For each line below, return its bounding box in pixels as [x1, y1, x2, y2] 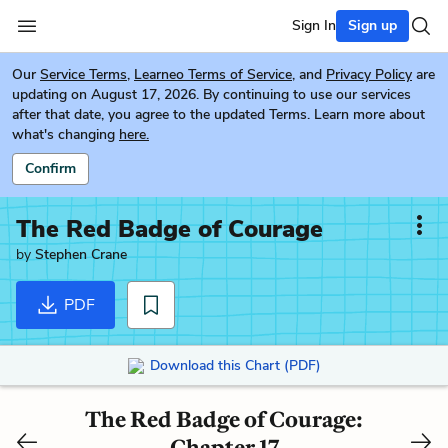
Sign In [292, 16, 336, 35]
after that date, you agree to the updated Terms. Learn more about [12, 105, 425, 124]
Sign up [348, 16, 397, 35]
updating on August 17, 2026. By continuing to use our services [12, 85, 411, 104]
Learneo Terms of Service [134, 65, 292, 84]
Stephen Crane [35, 245, 127, 264]
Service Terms [40, 65, 127, 84]
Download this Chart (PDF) [149, 355, 321, 375]
